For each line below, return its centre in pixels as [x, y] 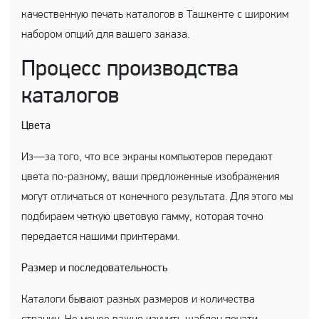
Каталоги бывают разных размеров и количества [138, 300]
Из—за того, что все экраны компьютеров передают [147, 157]
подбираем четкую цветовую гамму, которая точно [142, 217]
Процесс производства [130, 70]
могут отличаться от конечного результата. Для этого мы [157, 197]
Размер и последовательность [94, 268]
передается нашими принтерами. [100, 237]
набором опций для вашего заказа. [105, 35]
